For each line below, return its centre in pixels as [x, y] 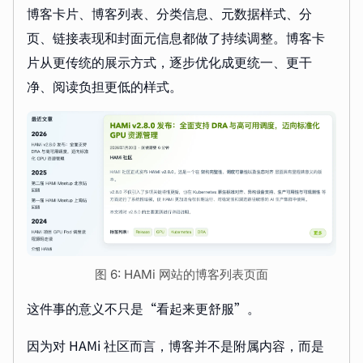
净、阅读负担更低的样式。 [105, 85]
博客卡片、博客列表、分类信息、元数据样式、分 [169, 13]
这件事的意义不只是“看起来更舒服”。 [143, 308]
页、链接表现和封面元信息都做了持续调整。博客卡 [176, 37]
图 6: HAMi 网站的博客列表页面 [181, 275]
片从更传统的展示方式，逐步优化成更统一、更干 [169, 61]
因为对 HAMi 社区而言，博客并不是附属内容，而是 [175, 346]
